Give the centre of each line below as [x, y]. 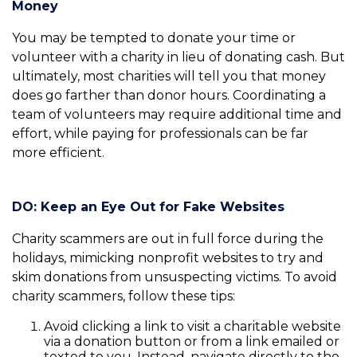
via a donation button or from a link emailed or [192, 342]
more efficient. [58, 153]
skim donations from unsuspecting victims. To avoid [175, 277]
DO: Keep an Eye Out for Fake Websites [148, 207]
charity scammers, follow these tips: [124, 296]
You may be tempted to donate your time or [154, 38]
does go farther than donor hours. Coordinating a [169, 96]
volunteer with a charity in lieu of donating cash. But [178, 57]
